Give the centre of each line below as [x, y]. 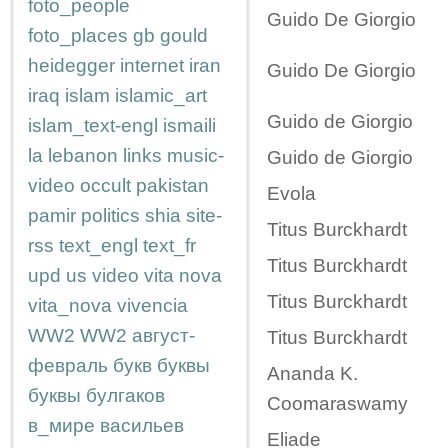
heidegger [71, 65]
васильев [142, 425]
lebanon [83, 155]
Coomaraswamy [337, 404]
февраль [68, 365]
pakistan [172, 185]
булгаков [125, 395]
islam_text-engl [93, 125]
